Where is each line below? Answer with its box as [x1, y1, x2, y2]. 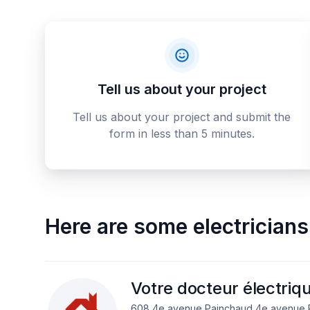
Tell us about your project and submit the [73, 110, 291, 124]
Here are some [44, 214, 188, 239]
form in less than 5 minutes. [109, 127, 255, 140]
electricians [192, 214, 309, 239]
